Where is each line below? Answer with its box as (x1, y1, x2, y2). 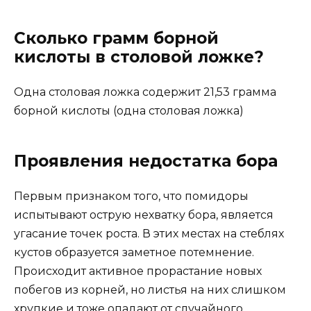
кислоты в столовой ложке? (14, 47, 264, 67)
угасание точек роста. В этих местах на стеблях (14, 226, 284, 240)
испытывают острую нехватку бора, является (14, 208, 274, 221)
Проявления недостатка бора (14, 151, 278, 171)
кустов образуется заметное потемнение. (14, 245, 254, 259)
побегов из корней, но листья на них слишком (14, 283, 286, 296)
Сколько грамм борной (14, 28, 219, 48)
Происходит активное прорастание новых (14, 264, 262, 278)
